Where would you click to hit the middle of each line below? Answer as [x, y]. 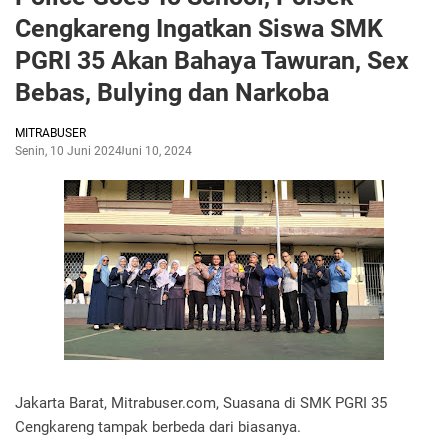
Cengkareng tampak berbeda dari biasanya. [160, 427]
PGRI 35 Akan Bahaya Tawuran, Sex [212, 60]
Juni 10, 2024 [155, 151]
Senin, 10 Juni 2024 [68, 151]
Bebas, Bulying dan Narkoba [172, 92]
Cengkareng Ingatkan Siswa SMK [199, 28]
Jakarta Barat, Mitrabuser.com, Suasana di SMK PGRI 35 [201, 403]
